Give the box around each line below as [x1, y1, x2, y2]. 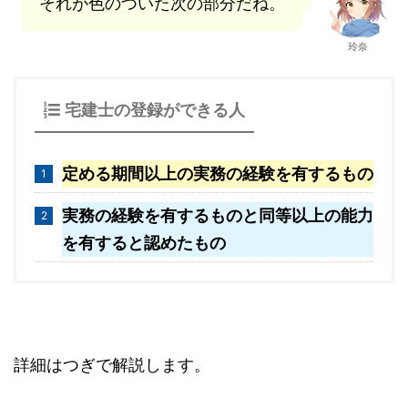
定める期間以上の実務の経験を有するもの [62, 163, 373, 183]
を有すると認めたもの [62, 232, 226, 252]
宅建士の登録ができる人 [65, 99, 245, 119]
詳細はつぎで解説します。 [14, 354, 210, 374]
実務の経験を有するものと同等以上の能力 [62, 205, 373, 225]
